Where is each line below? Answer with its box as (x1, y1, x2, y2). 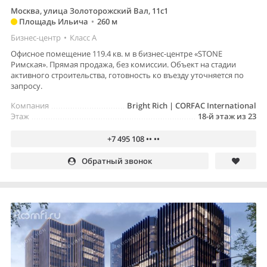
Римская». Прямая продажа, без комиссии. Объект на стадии (11, 59, 236, 70)
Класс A (70, 32, 97, 44)
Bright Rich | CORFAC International (127, 100, 256, 111)
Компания (11, 100, 49, 111)
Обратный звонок (81, 156, 152, 167)
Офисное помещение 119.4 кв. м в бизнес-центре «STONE (11, 48, 222, 60)
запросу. (11, 80, 42, 92)
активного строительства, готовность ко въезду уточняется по (11, 70, 244, 81)
